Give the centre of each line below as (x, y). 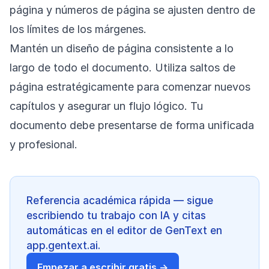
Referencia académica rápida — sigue (120, 200)
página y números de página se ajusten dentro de (132, 10)
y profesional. (44, 144)
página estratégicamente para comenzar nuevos (130, 87)
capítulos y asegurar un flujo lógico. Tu (106, 106)
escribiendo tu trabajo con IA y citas (116, 215)
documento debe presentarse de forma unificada (132, 125)
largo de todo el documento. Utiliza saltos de (122, 68)
